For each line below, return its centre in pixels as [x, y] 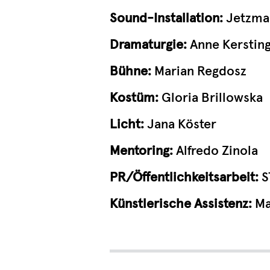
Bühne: [130, 71]
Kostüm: [136, 98]
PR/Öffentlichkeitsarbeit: [186, 177]
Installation [187, 18]
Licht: [128, 124]
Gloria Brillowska [212, 98]
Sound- [132, 18]
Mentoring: [143, 151]
